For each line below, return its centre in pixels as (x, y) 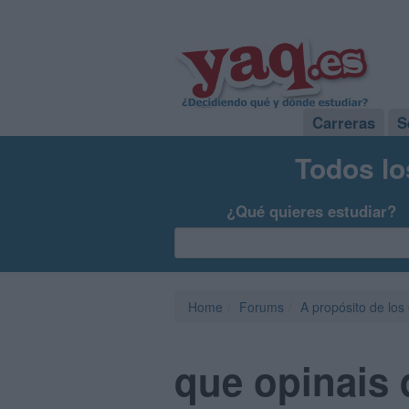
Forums (262, 307)
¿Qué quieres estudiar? (312, 211)
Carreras (344, 122)
